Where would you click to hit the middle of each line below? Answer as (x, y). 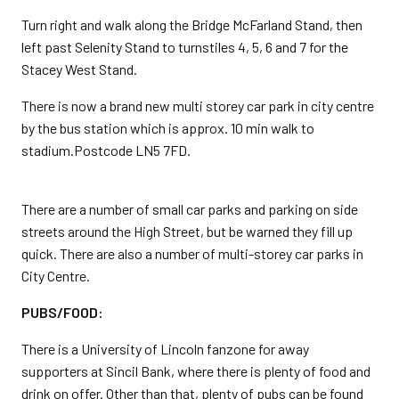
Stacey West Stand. (79, 69)
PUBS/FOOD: (62, 312)
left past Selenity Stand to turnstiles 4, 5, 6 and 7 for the (185, 47)
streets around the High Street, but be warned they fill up (187, 231)
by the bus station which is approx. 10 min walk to (168, 128)
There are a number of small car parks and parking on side (190, 209)
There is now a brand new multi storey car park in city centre (198, 106)
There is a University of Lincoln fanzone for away (165, 349)
